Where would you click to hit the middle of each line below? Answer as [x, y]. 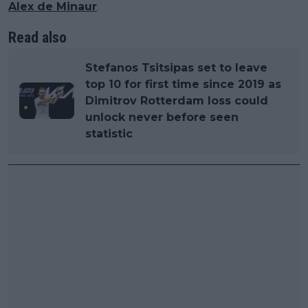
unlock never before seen [162, 117]
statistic [109, 133]
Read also [37, 37]
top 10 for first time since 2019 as [183, 84]
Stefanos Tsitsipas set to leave [176, 67]
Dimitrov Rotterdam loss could [177, 100]
